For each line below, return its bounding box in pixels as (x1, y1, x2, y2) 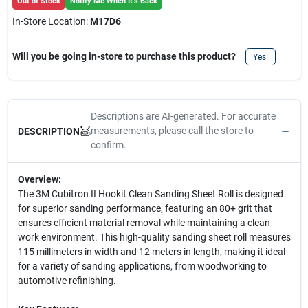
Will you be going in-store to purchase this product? (12, 51, 236, 62)
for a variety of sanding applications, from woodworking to (17, 261, 267, 272)
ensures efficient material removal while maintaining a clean (17, 217, 270, 228)
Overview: (17, 174, 61, 185)
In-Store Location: (12, 16, 90, 27)
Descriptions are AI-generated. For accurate (90, 111, 276, 122)
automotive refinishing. (17, 275, 116, 286)
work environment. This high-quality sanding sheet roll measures (17, 232, 291, 243)
